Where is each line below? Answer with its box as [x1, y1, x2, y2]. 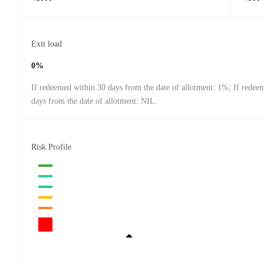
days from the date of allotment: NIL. [31, 97, 157, 106]
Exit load [31, 39, 62, 49]
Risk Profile [31, 143, 71, 152]
